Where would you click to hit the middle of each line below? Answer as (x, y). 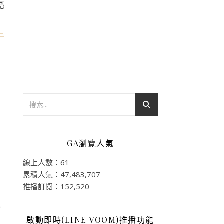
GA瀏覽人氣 (90, 143)
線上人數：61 (46, 162)
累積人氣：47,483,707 (62, 174)
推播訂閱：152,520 (56, 186)
